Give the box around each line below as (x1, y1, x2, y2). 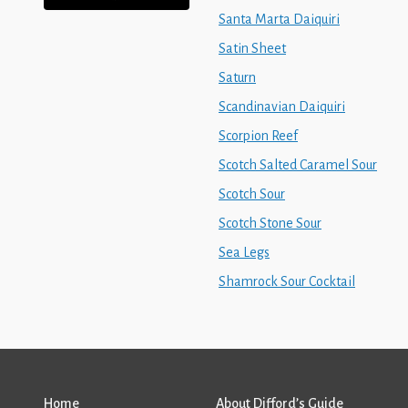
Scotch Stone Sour (219, 216, 321, 230)
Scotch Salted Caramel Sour (219, 158, 377, 172)
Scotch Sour (219, 187, 285, 201)
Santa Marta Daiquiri (219, 12, 340, 26)
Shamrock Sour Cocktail (219, 274, 355, 289)
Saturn (219, 70, 256, 85)
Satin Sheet (219, 41, 286, 56)
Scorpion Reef (219, 128, 298, 143)
